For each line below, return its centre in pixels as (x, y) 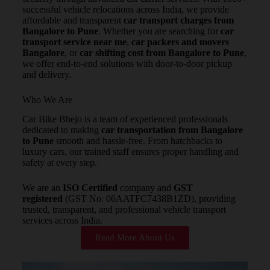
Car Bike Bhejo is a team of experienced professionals (125, 119)
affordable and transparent (73, 20)
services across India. (62, 221)
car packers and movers (180, 42)
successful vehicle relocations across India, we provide (125, 9)
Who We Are (47, 99)
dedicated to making (61, 130)
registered (42, 199)
